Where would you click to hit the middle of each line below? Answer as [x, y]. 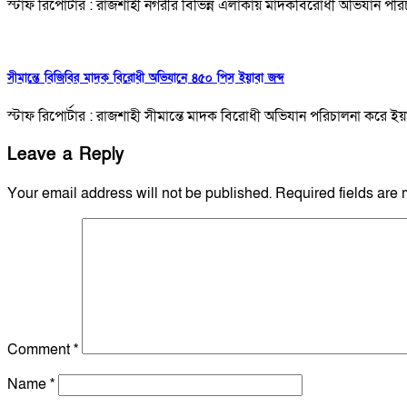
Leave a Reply [66, 155]
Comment [40, 349]
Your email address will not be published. [139, 193]
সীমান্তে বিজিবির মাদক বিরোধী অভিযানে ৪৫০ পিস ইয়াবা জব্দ [146, 79]
